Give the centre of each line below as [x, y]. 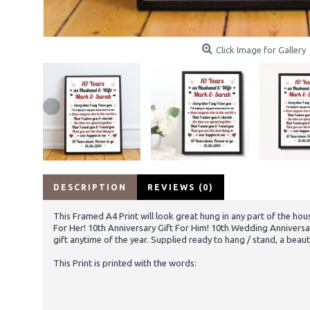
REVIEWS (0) [181, 188]
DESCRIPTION [90, 188]
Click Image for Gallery [261, 50]
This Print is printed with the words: [125, 263]
